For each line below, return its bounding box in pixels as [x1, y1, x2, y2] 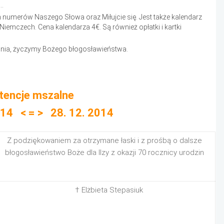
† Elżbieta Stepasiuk [75, 185, 143, 194]
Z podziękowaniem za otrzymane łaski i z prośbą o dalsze [7, 136, 202, 145]
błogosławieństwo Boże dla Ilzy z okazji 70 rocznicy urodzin [5, 148, 204, 157]
